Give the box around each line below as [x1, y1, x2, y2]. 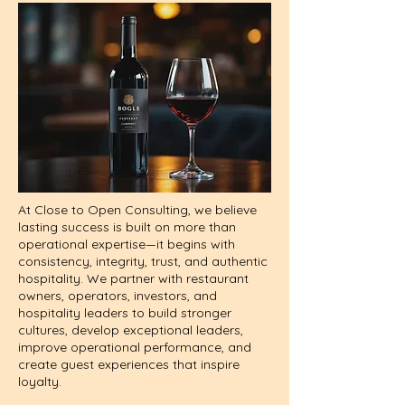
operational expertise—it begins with [18, 236, 235, 252]
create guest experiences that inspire [18, 356, 240, 372]
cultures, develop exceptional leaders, [18, 322, 243, 338]
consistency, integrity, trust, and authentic [18, 253, 268, 269]
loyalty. [18, 373, 61, 390]
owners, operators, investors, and [18, 287, 217, 304]
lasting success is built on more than [18, 219, 236, 235]
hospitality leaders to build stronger [18, 305, 231, 321]
